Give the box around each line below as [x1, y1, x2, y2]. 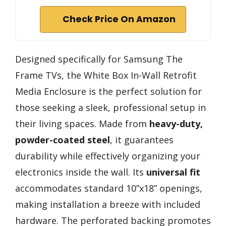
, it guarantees [110, 134, 174, 146]
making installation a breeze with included [15, 198, 200, 211]
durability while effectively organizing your [15, 150, 200, 162]
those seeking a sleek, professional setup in [15, 101, 206, 114]
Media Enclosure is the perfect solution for [15, 85, 202, 98]
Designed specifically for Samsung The [15, 53, 183, 66]
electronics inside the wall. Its [15, 166, 146, 179]
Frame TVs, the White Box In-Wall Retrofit [15, 69, 197, 82]
